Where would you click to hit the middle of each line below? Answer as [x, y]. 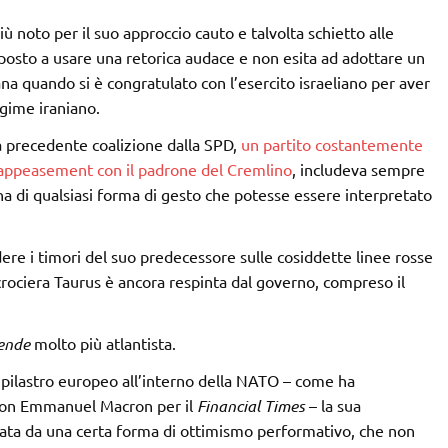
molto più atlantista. [102, 342]
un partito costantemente [331, 143]
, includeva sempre [358, 168]
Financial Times [250, 405]
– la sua [332, 404]
